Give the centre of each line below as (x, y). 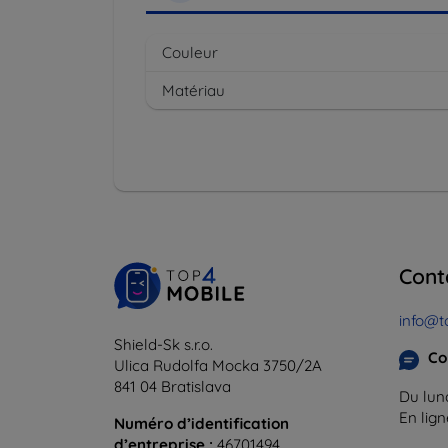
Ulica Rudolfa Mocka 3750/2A (218, 366)
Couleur (190, 53)
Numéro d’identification (201, 424)
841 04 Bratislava (172, 387)
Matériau (193, 91)
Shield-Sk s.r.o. (163, 345)
